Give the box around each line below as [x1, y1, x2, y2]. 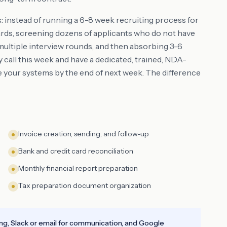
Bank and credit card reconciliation [18, 146, 133, 156]
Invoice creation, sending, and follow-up [18, 129, 149, 138]
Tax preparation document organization [18, 181, 151, 190]
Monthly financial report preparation [18, 164, 138, 173]
